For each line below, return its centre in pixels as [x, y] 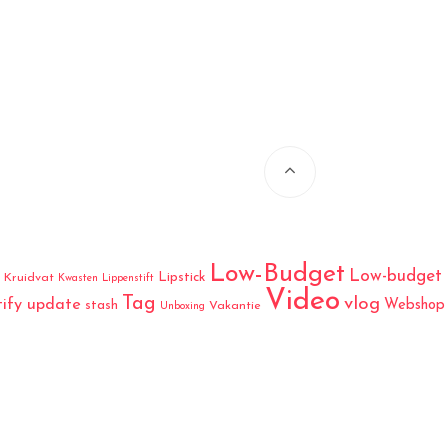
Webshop [414, 306]
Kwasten [77, 279]
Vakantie [234, 306]
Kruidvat [28, 278]
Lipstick [181, 278]
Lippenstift [127, 279]
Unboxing [182, 307]
